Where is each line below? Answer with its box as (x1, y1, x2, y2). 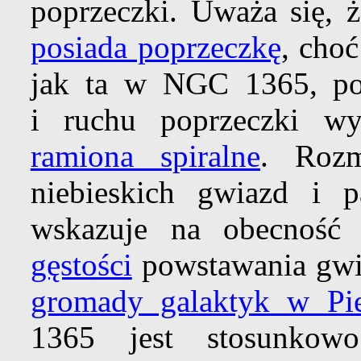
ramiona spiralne (30, 139, 260, 174)
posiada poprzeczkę (30, 30, 281, 65)
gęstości (30, 247, 132, 283)
